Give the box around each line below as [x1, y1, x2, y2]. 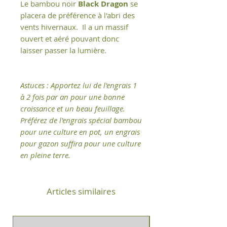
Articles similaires [47, 185, 116, 197]
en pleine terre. [20, 149, 70, 160]
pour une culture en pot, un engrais [20, 126, 140, 137]
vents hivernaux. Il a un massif [20, 21, 128, 32]
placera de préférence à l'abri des [20, 10, 135, 20]
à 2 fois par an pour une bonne [20, 91, 125, 102]
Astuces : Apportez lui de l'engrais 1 [20, 80, 137, 90]
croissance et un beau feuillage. [20, 103, 125, 113]
